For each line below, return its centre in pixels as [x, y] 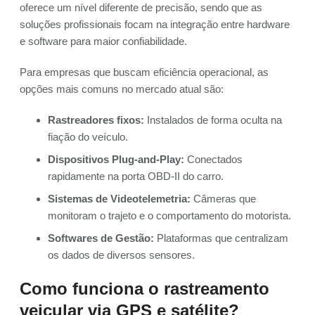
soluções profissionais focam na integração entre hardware [155, 25]
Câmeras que [223, 199]
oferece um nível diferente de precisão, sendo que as [141, 8]
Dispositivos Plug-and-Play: [116, 160]
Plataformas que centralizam [221, 238]
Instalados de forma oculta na [213, 120]
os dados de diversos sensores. [121, 255]
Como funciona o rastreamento [144, 289]
